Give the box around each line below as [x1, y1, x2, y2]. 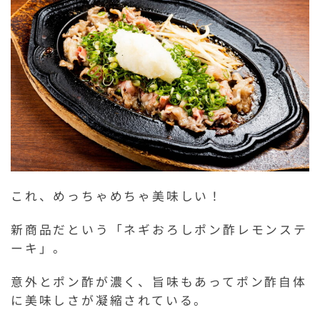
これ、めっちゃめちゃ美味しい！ [11, 187, 223, 205]
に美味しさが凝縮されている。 [11, 291, 209, 309]
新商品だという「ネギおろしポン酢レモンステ [11, 221, 308, 239]
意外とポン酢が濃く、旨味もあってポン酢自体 [11, 273, 307, 291]
